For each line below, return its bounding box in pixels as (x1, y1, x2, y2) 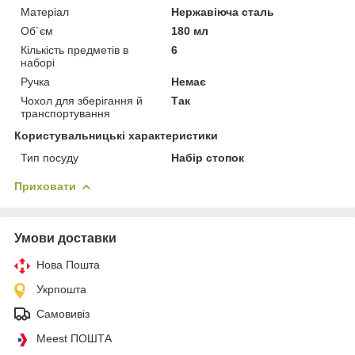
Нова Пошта (36, 258, 100, 271)
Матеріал (21, 5, 69, 18)
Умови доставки (14, 231, 116, 245)
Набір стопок (171, 151, 245, 164)
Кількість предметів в (21, 43, 128, 56)
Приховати (14, 179, 76, 193)
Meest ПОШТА (36, 331, 112, 345)
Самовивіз (36, 307, 90, 320)
